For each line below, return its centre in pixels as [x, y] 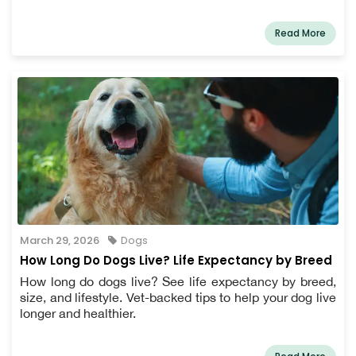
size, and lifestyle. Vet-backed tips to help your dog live [178, 298]
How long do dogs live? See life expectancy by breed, [178, 282]
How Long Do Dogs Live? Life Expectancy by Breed [176, 261]
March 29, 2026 [60, 241]
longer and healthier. [78, 313]
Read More [300, 33]
